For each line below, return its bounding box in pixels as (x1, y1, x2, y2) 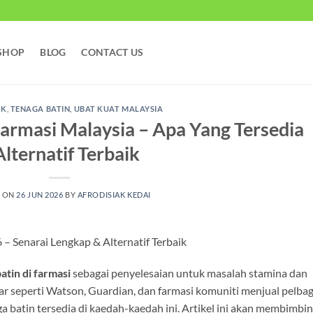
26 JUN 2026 (16, 189, 64, 199)
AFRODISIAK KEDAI (77, 189, 151, 199)
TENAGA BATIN (10, 104, 71, 113)
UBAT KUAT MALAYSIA (73, 104, 163, 113)
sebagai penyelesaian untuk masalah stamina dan (71, 266, 307, 280)
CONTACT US (81, 46, 144, 58)
